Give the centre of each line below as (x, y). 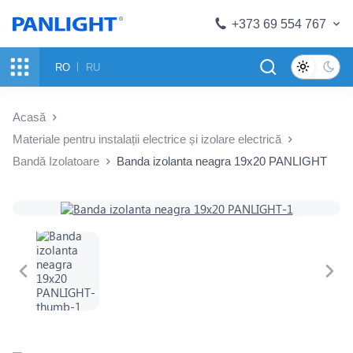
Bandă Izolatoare (56, 161)
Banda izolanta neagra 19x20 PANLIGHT (222, 161)
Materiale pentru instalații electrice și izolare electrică (147, 139)
